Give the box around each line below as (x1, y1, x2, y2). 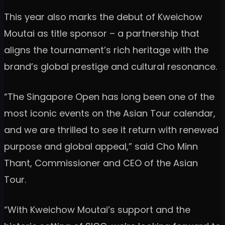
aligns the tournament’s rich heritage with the (4, 43, 208, 56)
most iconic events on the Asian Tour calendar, (4, 106, 215, 120)
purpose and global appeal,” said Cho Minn (4, 140, 198, 153)
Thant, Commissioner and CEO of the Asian (4, 156, 198, 169)
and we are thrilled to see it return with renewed (4, 123, 218, 136)
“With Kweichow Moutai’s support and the (4, 203, 190, 216)
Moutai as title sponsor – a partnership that (4, 27, 199, 40)
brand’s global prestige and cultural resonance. (4, 60, 217, 73)
